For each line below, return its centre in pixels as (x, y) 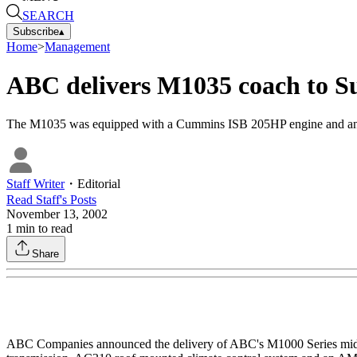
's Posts (78, 200)
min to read (43, 229)
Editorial (99, 184)
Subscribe (36, 31)
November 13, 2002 (57, 214)
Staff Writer (35, 184)
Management (77, 46)
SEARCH (48, 15)
